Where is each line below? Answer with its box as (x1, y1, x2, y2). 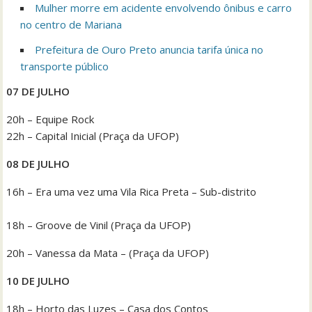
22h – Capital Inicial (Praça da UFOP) (6, 128, 180, 143)
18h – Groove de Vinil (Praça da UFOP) (6, 217, 192, 232)
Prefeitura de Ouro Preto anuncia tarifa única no (35, 42, 264, 56)
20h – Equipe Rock (6, 111, 95, 126)
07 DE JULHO (6, 84, 70, 98)
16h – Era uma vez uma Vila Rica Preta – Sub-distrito (6, 184, 257, 198)
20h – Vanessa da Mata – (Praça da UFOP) (6, 245, 210, 260)
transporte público (20, 58, 109, 73)
